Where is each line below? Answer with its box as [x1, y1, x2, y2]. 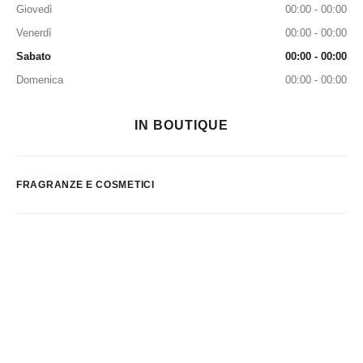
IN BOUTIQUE [135, 118, 228, 132]
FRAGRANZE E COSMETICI [16, 179, 155, 190]
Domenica [16, 74, 63, 86]
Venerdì [16, 27, 52, 39]
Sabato [16, 50, 51, 62]
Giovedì [16, 3, 53, 15]
